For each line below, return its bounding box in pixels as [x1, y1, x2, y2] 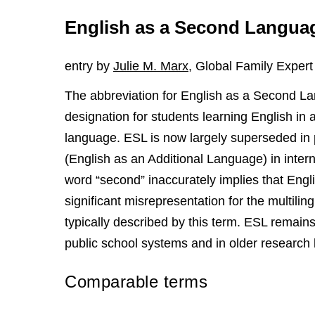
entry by [65, 59, 113, 73]
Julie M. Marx [113, 59, 188, 73]
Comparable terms [65, 272, 207, 291]
